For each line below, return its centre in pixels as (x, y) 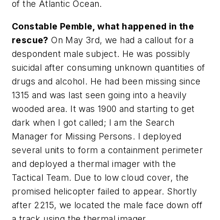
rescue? (30, 40)
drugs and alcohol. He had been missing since (106, 81)
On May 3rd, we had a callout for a (121, 40)
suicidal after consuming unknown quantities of (109, 67)
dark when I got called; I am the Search (93, 122)
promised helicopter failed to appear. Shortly (104, 191)
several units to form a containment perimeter (107, 150)
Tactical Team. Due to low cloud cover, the (100, 177)
